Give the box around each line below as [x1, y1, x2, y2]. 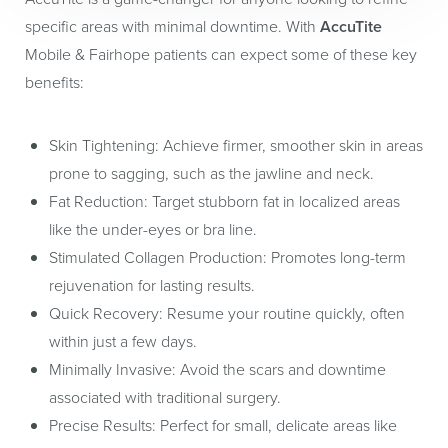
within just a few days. [49, 330, 197, 353]
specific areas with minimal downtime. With [25, 15, 320, 38]
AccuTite [320, 15, 382, 38]
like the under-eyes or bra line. [49, 218, 257, 241]
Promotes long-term [267, 246, 406, 269]
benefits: [25, 71, 84, 94]
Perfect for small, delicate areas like [156, 414, 397, 437]
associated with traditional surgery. [49, 386, 281, 409]
